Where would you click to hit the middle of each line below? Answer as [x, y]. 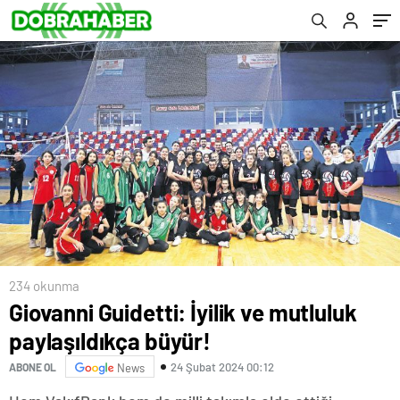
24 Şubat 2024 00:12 [222, 367]
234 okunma [44, 286]
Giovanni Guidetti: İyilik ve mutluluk [183, 312]
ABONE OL [33, 367]
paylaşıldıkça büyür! [110, 341]
